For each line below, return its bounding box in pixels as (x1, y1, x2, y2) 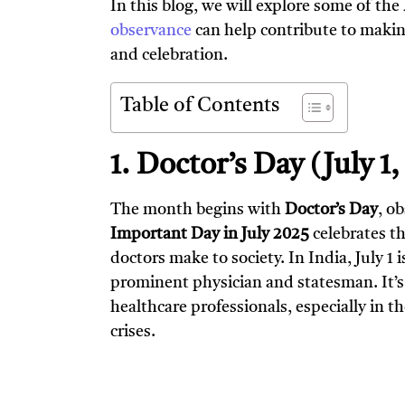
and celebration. (110, 47, 228, 64)
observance (110, 23, 192, 40)
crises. (110, 323, 155, 340)
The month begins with (110, 201, 285, 218)
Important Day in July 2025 (110, 225, 309, 242)
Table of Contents (120, 96, 279, 116)
